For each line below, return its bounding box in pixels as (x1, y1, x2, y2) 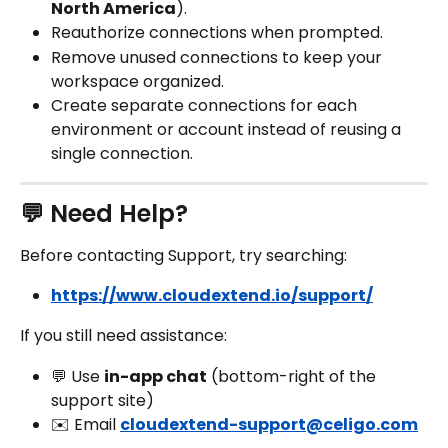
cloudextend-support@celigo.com (120, 412, 418, 436)
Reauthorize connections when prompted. (51, 21, 383, 45)
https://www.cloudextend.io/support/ (51, 284, 373, 307)
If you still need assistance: (20, 324, 227, 348)
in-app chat (104, 364, 207, 388)
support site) (51, 388, 154, 412)
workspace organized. (51, 69, 224, 93)
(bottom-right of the (207, 364, 380, 388)
